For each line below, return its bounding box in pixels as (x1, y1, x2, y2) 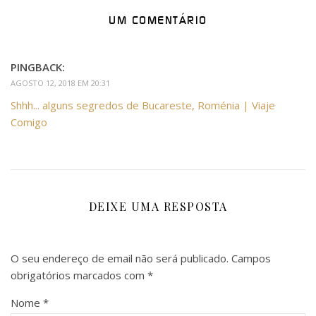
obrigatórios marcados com (11, 267, 147, 282)
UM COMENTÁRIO (109, 14, 207, 26)
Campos (231, 250, 271, 265)
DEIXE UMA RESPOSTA (88, 198, 228, 214)
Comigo (11, 114, 47, 129)
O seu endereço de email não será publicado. (11, 250, 229, 265)
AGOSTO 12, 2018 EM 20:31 (11, 77, 110, 88)
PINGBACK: (11, 59, 65, 74)
